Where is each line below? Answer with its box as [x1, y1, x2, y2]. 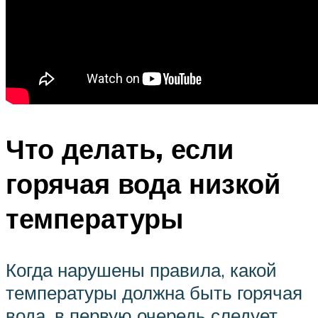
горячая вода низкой [6, 166, 280, 202]
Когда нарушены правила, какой [6, 258, 277, 281]
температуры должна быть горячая [6, 280, 302, 304]
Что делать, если [6, 131, 234, 167]
